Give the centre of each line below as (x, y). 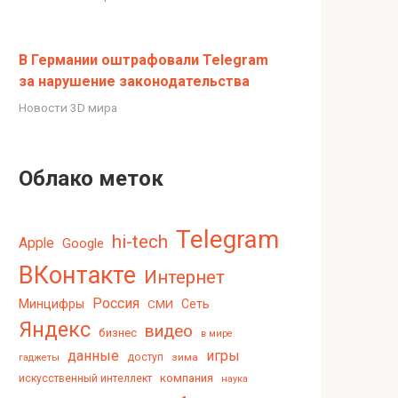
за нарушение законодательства (134, 81)
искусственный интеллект (85, 378)
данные (93, 355)
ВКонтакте (77, 275)
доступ (145, 357)
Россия (116, 303)
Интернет (184, 277)
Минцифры (52, 303)
